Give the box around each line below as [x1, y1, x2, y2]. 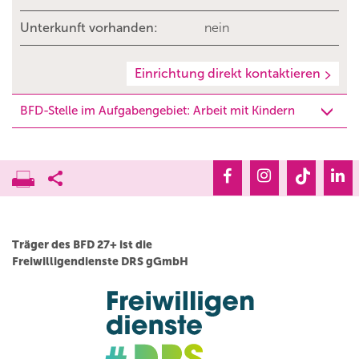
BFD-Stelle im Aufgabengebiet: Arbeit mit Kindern [20, 103, 295, 119]
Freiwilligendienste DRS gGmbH [12, 255, 188, 269]
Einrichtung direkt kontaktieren [135, 66, 321, 82]
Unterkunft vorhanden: [20, 20, 158, 36]
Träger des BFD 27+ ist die [12, 238, 152, 252]
